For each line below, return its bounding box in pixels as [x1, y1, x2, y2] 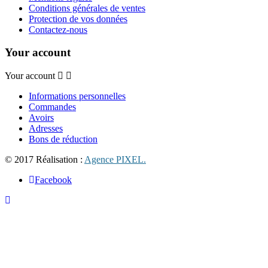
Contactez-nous [29, 24, 87, 35]
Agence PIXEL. [84, 154, 146, 165]
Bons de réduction [29, 134, 98, 145]
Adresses [29, 123, 63, 134]
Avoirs [29, 112, 54, 123]
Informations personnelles [29, 91, 126, 102]
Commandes [29, 102, 76, 112]
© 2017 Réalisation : [5, 154, 84, 165]
